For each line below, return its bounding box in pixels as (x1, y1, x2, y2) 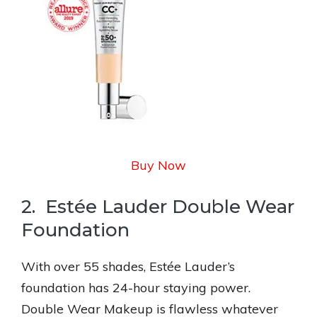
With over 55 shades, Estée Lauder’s (21, 258, 235, 275)
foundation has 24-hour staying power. (21, 279, 250, 296)
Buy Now (131, 157, 186, 173)
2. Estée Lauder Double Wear (21, 195, 294, 218)
